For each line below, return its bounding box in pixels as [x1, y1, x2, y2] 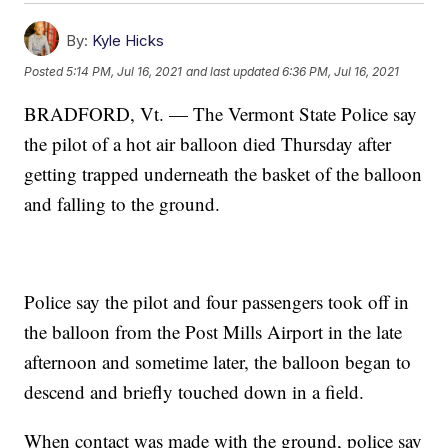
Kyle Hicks [92, 30, 165, 50]
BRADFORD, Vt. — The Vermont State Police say [24, 100, 418, 126]
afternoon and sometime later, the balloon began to [24, 348, 412, 374]
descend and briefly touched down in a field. [24, 378, 365, 404]
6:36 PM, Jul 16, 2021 [282, 64, 400, 80]
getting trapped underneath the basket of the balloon [24, 160, 423, 186]
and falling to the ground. [24, 190, 221, 216]
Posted [24, 64, 67, 80]
